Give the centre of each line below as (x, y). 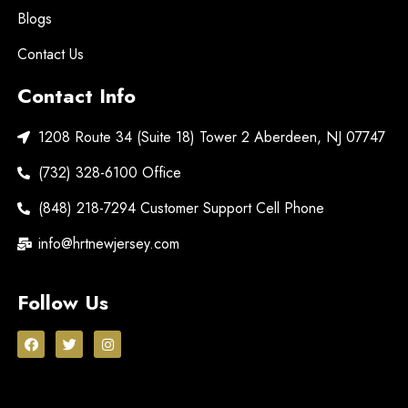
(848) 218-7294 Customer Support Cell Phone (181, 209)
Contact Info (76, 96)
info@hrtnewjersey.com (108, 244)
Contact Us (51, 55)
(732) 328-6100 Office (109, 173)
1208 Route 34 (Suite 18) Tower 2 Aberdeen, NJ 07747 (211, 138)
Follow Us (63, 303)
